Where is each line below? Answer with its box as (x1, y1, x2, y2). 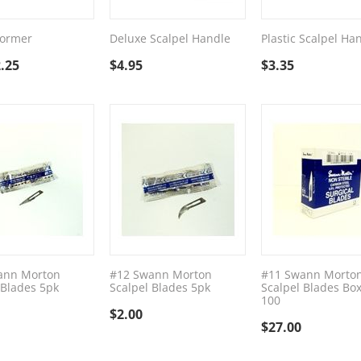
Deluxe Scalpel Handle (109, 31, 230, 46)
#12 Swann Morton (109, 267, 212, 282)
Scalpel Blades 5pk (109, 280, 210, 295)
